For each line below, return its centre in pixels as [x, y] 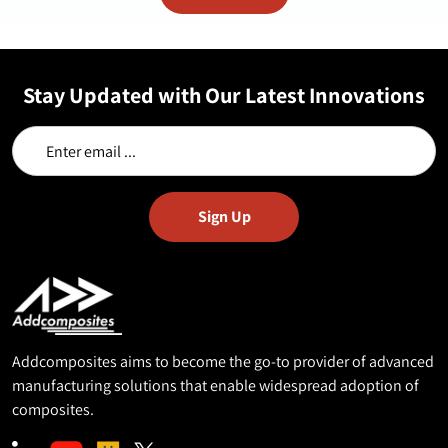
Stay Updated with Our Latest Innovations [224, 95]
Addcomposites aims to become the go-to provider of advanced [223, 361]
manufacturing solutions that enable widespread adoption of [215, 385]
